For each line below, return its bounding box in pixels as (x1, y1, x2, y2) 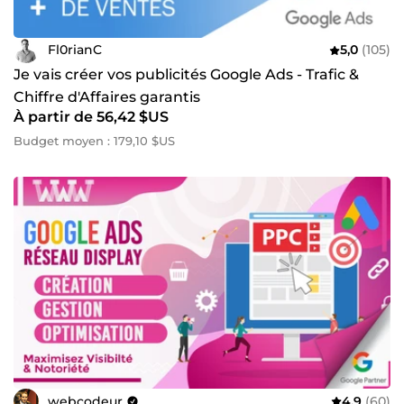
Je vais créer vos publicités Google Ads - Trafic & (14, 65, 359, 83)
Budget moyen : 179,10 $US (14, 133, 175, 148)
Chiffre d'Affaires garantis (14, 87, 200, 106)
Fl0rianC (48, 41, 102, 59)
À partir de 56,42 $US (14, 107, 169, 125)
